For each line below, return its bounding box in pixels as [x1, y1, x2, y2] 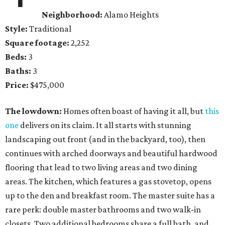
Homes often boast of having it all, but [63, 106, 205, 117]
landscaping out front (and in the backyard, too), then [5, 134, 205, 145]
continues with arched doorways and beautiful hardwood [5, 148, 217, 159]
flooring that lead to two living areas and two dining [5, 162, 197, 173]
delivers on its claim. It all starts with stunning [19, 120, 191, 131]
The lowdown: [5, 106, 63, 117]
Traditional [28, 24, 71, 34]
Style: [5, 24, 28, 34]
